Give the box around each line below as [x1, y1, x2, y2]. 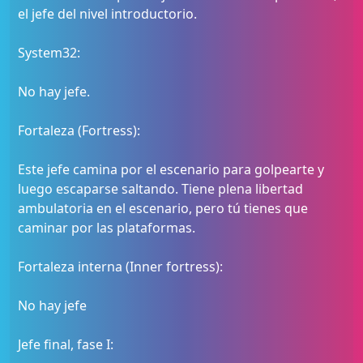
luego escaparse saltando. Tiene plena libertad [18, 180, 303, 198]
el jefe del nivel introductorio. [18, 5, 197, 23]
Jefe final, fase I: [18, 335, 113, 353]
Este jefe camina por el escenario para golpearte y [18, 160, 324, 178]
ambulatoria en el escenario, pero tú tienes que [18, 199, 308, 217]
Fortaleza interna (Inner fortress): [18, 258, 223, 275]
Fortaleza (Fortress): [18, 122, 140, 139]
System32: [18, 44, 80, 62]
